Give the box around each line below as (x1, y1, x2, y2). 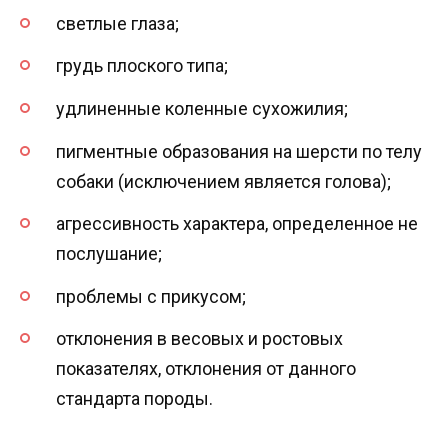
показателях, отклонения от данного (56, 358, 356, 380)
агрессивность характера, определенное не (56, 213, 418, 235)
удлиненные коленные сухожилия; (56, 97, 348, 119)
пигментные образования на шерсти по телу (56, 140, 422, 162)
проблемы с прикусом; (56, 285, 246, 307)
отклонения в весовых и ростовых (56, 328, 343, 350)
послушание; (56, 243, 162, 265)
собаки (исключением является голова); (56, 170, 391, 192)
